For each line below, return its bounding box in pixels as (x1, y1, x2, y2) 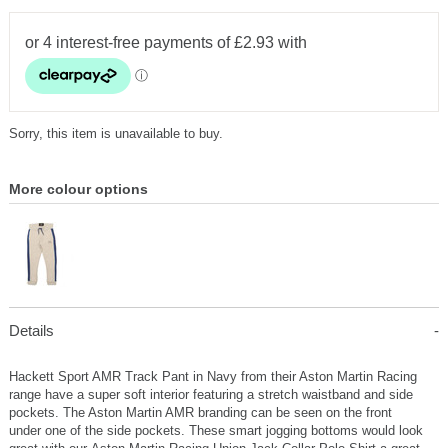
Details (8, 322, 54, 340)
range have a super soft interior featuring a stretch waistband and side (8, 387, 413, 403)
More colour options (8, 181, 148, 198)
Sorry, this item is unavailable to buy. (8, 125, 223, 141)
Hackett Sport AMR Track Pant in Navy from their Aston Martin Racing (8, 369, 417, 385)
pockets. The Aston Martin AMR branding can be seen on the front (8, 405, 392, 421)
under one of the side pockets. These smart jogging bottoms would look (8, 423, 423, 439)
